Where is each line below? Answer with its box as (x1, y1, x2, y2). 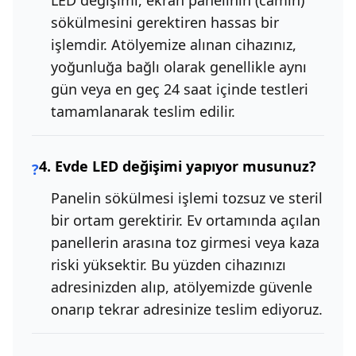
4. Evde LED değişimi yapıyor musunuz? (39, 157, 316, 176)
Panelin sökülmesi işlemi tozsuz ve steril (51, 188, 323, 208)
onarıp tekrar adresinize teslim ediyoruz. (51, 300, 323, 319)
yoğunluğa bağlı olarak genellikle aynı (51, 57, 307, 77)
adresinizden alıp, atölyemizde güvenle (51, 277, 312, 297)
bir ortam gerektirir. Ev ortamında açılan (51, 211, 320, 230)
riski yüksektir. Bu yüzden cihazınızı (51, 255, 286, 275)
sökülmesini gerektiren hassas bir (51, 13, 279, 33)
